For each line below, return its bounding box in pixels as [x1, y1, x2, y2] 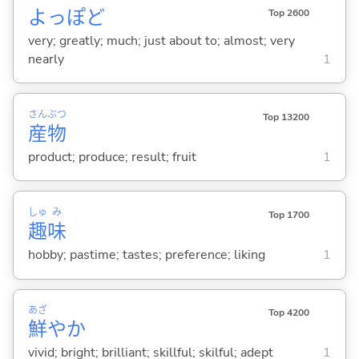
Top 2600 [268, 6, 309, 19]
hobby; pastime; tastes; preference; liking [27, 246, 265, 264]
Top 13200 [262, 111, 309, 124]
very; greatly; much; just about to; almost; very [27, 31, 295, 50]
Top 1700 [268, 208, 309, 222]
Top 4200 [268, 306, 309, 320]
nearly [27, 50, 64, 68]
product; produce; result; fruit [27, 147, 196, 166]
